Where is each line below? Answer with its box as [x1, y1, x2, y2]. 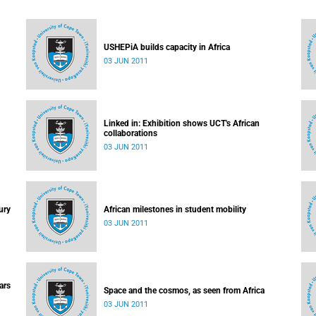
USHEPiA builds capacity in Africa [104, 42, 230, 52]
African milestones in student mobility [104, 205, 246, 214]
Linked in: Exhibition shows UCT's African [104, 119, 260, 128]
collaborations [104, 128, 157, 138]
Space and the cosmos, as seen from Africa [104, 286, 265, 296]
